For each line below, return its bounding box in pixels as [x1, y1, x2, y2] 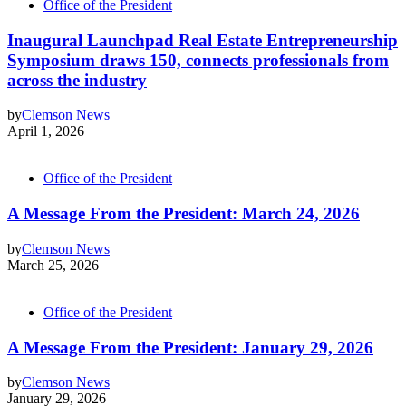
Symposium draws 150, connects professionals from [7, 50, 389, 70]
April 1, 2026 [7, 123, 84, 140]
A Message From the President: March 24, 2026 [7, 204, 360, 224]
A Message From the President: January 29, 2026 [7, 337, 373, 357]
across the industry [7, 70, 147, 90]
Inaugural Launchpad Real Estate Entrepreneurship [7, 30, 398, 50]
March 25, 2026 [7, 256, 99, 273]
